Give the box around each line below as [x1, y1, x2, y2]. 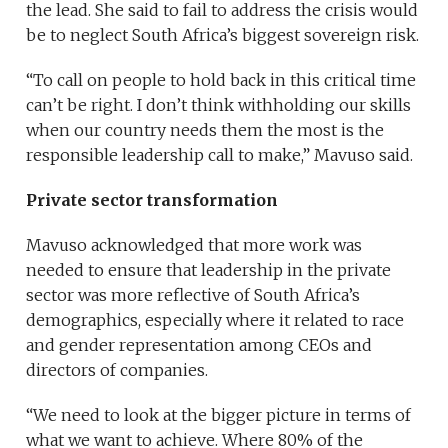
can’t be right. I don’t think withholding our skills [26, 95, 412, 116]
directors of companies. [26, 360, 209, 381]
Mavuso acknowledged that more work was [26, 235, 363, 256]
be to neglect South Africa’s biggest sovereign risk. [26, 25, 420, 46]
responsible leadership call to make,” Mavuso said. [26, 145, 414, 166]
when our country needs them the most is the [26, 120, 385, 141]
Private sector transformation [26, 190, 279, 211]
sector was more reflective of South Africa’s [26, 285, 361, 306]
